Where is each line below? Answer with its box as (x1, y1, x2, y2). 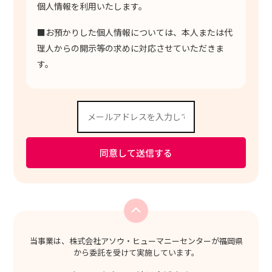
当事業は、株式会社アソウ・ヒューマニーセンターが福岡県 (29, 235, 243, 247)
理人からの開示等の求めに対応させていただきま (36, 41, 224, 54)
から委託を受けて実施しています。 (73, 246, 199, 259)
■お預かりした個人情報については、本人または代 (36, 25, 233, 38)
